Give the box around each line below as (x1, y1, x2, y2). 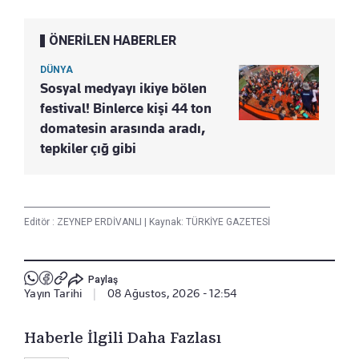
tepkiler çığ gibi (40, 140, 136, 157)
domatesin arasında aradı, (40, 120, 206, 137)
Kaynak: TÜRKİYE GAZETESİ (147, 216, 270, 228)
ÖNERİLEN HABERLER (49, 33, 176, 49)
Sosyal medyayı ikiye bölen (40, 80, 207, 97)
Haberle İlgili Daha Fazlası (24, 329, 221, 347)
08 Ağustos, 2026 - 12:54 (107, 287, 237, 301)
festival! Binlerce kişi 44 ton (40, 100, 212, 117)
